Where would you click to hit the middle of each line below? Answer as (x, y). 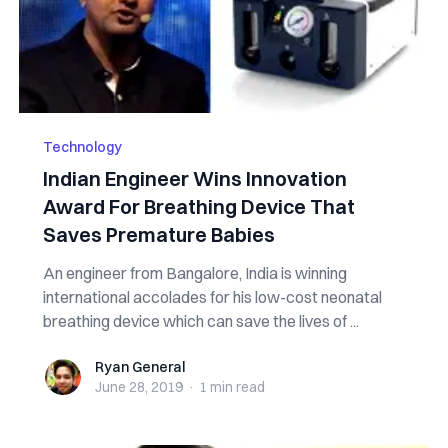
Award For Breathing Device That (198, 206)
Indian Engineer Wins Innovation (194, 178)
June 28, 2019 (138, 387)
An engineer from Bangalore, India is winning (194, 273)
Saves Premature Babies (158, 234)
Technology (82, 147)
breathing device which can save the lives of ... (200, 321)
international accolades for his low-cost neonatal (212, 297)
